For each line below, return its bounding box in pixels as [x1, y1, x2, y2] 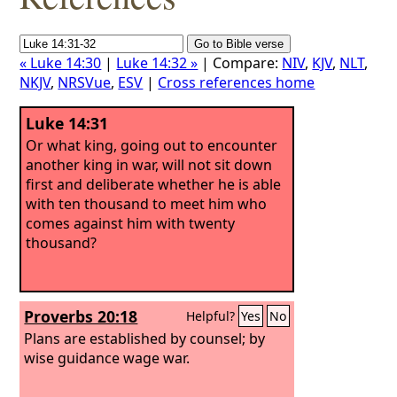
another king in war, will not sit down [26, 154, 273, 175]
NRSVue [58, 73, 112, 92]
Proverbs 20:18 [24, 306, 138, 327]
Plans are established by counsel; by [24, 328, 266, 348]
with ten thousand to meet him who [26, 193, 268, 214]
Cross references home [158, 73, 315, 92]
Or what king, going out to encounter [26, 135, 278, 155]
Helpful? [186, 307, 239, 324]
